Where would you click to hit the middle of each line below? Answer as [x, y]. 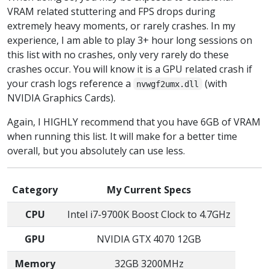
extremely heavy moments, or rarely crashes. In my [121, 26]
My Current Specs [149, 189]
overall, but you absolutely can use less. [96, 150]
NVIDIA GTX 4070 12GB [149, 239]
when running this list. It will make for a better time [122, 136]
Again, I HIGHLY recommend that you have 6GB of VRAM [134, 122]
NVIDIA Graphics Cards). [61, 98]
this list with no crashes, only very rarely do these [118, 54]
